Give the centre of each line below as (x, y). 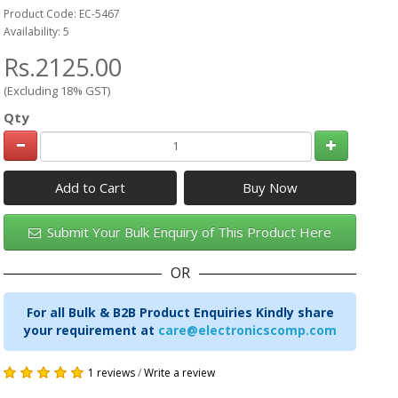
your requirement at (91, 330)
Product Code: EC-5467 (62, 14)
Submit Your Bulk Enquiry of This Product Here (188, 231)
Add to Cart (90, 187)
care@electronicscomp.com (247, 330)
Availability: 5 (37, 32)
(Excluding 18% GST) (57, 90)
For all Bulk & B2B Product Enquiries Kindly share (180, 312)
